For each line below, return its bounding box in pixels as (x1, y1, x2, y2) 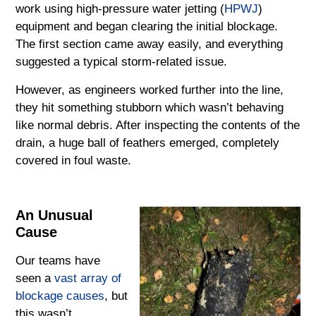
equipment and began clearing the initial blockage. (16, 20, 279, 34)
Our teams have (16, 254, 101, 268)
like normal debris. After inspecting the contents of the (16, 118, 300, 132)
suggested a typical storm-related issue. (16, 55, 228, 69)
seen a (16, 272, 55, 286)
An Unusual (16, 207, 94, 224)
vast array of (54, 272, 122, 286)
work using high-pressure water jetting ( (16, 2, 225, 16)
